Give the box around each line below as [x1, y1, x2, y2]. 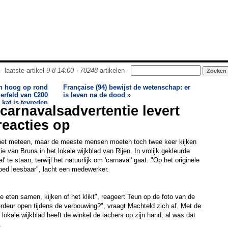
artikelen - [97, 67, 131, 74]
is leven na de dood [63, 91, 125, 99]
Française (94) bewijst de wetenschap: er [63, 83, 190, 91]
